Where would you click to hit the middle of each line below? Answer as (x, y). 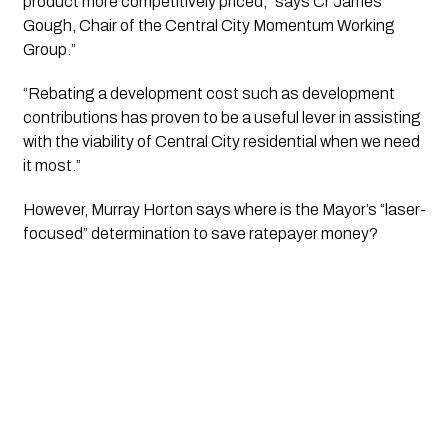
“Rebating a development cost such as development (208, 94)
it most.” (51, 166)
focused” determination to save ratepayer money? (200, 234)
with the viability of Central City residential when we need (221, 142)
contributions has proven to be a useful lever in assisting (221, 118)
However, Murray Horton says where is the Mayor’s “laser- (224, 210)
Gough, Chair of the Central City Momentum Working (208, 26)
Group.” (49, 50)
